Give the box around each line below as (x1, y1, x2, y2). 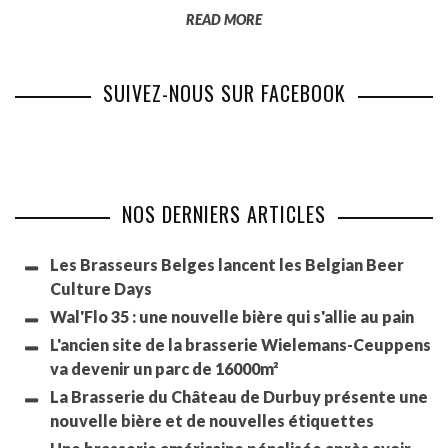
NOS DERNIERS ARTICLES (122, 199, 326, 230)
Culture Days (50, 279, 152, 299)
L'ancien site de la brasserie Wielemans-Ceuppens (50, 335, 431, 355)
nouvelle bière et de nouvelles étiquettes (50, 411, 374, 431)
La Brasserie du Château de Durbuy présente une (50, 387, 428, 407)
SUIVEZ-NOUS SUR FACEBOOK (102, 78, 346, 109)
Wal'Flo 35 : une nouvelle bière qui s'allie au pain (50, 307, 414, 327)
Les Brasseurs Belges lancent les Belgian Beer (50, 255, 404, 275)
